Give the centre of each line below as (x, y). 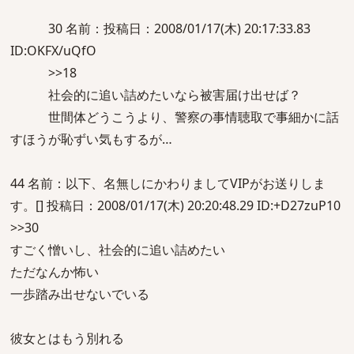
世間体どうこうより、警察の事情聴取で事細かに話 (175, 117)
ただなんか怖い (55, 272)
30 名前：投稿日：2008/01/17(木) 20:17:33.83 (160, 28)
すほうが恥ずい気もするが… (91, 139)
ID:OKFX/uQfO (53, 51)
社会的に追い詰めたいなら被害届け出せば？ (156, 95)
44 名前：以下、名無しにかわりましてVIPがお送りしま (168, 183)
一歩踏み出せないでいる (80, 294)
